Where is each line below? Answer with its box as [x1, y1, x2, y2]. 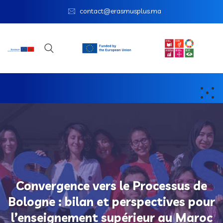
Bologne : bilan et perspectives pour [8, 194, 215, 210]
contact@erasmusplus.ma [79, 6, 161, 15]
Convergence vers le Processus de [16, 178, 207, 194]
